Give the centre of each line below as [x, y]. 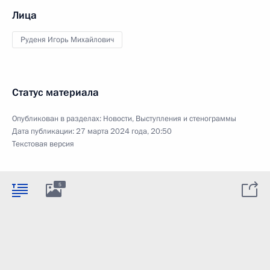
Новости [118, 119]
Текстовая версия [43, 144]
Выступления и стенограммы [186, 119]
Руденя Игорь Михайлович [67, 40]
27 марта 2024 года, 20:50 [124, 131]
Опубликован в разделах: [58, 119]
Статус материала [55, 93]
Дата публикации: [44, 131]
